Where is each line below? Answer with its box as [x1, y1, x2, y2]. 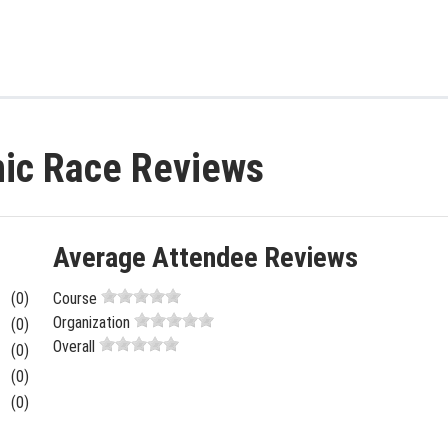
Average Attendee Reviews [52, 241, 358, 274]
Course [52, 289, 97, 308]
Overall [52, 337, 95, 356]
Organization [52, 313, 130, 332]
